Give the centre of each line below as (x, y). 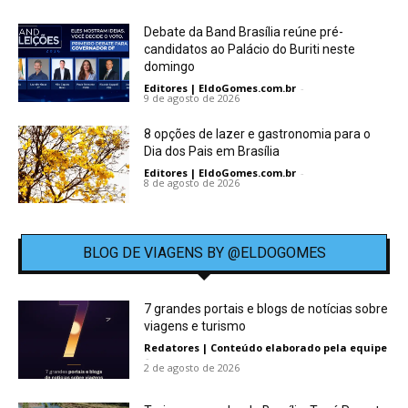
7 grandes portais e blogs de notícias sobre (266, 309)
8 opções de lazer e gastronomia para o (258, 133)
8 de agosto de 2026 (192, 182)
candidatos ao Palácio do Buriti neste (250, 49)
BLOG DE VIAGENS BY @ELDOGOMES (204, 253)
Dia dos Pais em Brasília (212, 151)
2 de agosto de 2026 (192, 368)
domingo (170, 66)
